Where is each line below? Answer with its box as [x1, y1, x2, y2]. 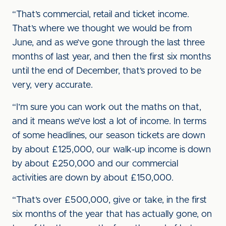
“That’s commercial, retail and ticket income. [12, 10, 189, 19]
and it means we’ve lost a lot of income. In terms [12, 117, 206, 126]
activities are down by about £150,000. [12, 174, 174, 183]
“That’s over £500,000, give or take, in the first [12, 196, 207, 205]
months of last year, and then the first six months [12, 52, 211, 62]
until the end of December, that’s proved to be [12, 67, 201, 76]
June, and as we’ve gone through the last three [12, 38, 205, 47]
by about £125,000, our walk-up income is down [12, 145, 211, 154]
